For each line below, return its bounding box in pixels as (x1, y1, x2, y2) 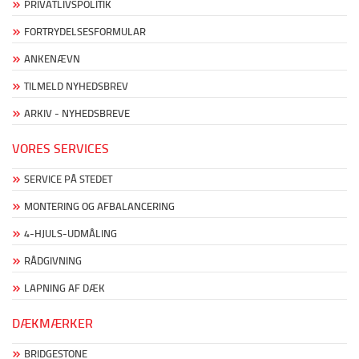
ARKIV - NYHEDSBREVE (24, 107, 130, 119)
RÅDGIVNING (24, 255, 82, 267)
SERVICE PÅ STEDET (24, 173, 112, 185)
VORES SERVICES (12, 141, 109, 156)
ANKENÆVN (24, 53, 80, 65)
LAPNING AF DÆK (24, 282, 105, 294)
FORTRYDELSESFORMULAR (24, 26, 146, 38)
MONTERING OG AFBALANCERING (24, 200, 175, 212)
